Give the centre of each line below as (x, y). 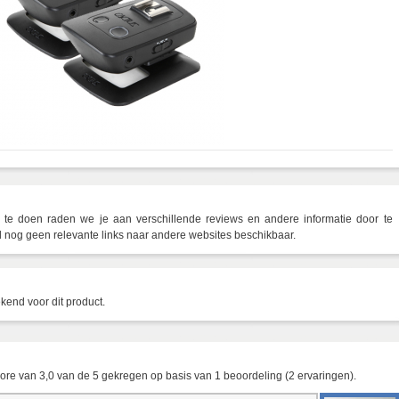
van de (73, 376)
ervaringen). (325, 376)
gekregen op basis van (158, 376)
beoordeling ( (254, 376)
